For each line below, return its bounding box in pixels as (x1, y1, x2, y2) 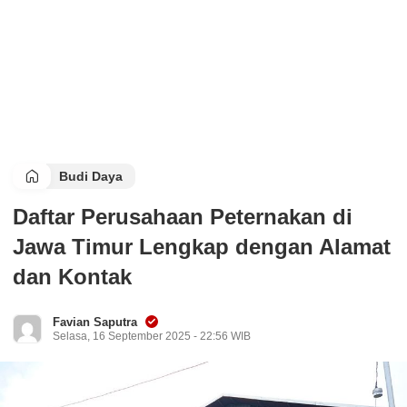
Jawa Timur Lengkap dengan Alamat (13, 234, 391, 259)
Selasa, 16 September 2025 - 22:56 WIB (53, 330, 251, 342)
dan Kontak (13, 264, 132, 289)
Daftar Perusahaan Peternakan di (13, 204, 352, 229)
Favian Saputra (53, 315, 137, 329)
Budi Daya (59, 169, 123, 184)
